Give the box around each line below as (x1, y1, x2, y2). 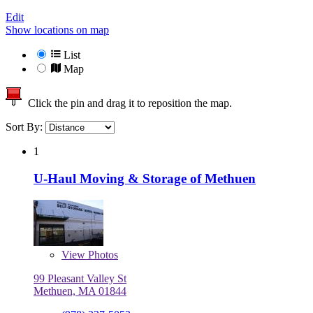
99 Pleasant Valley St (34, 272, 126, 284)
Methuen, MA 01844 (34, 284, 126, 297)
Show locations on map (6, 24, 109, 36)
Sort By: (6, 121, 45, 133)
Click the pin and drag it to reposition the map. (22, 97, 232, 110)
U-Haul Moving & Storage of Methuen (34, 170, 256, 186)
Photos (85, 248, 118, 261)
